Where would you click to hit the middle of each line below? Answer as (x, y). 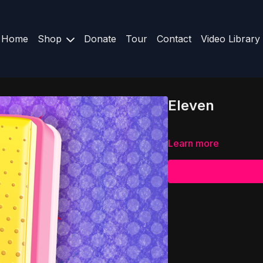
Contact (174, 39)
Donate (100, 39)
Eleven (191, 105)
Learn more (193, 143)
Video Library (230, 39)
